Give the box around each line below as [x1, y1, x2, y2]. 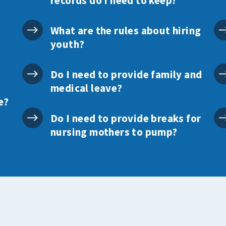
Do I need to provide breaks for [50, 111, 201, 126]
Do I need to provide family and [50, 68, 202, 82]
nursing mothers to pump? [50, 125, 178, 139]
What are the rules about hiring [50, 24, 201, 38]
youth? [50, 37, 85, 51]
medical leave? [50, 81, 123, 95]
